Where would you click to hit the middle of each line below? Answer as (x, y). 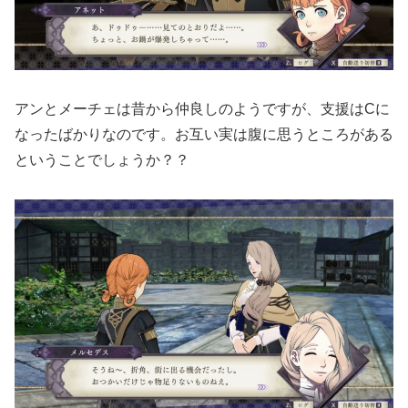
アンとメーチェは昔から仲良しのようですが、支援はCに (202, 108)
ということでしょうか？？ (102, 159)
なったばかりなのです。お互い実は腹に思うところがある (204, 134)
